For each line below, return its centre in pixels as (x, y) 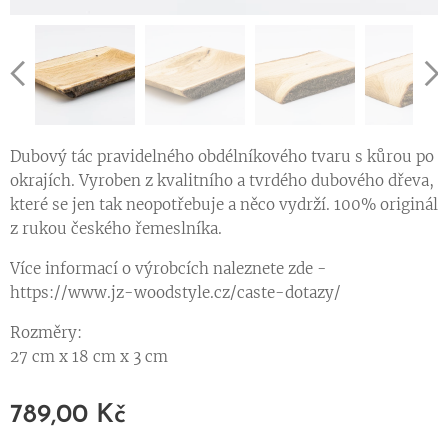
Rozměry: (48, 333)
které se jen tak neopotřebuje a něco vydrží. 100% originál (224, 205)
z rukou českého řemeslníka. (118, 229)
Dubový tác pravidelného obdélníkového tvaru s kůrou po (222, 157)
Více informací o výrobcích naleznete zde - (168, 269)
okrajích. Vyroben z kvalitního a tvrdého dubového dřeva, (222, 181)
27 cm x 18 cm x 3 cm (91, 357)
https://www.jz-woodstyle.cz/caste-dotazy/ (177, 293)
